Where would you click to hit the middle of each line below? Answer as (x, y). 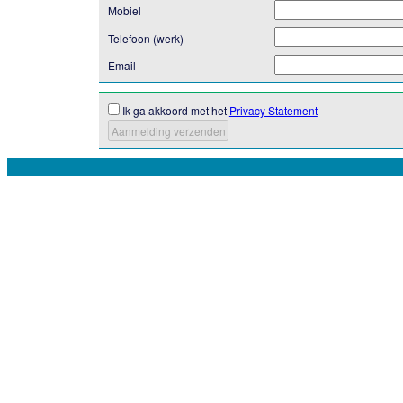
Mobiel (124, 11)
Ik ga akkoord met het (174, 111)
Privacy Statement (273, 111)
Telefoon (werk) (145, 38)
